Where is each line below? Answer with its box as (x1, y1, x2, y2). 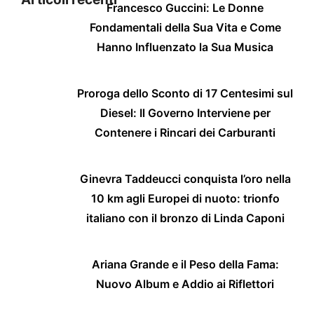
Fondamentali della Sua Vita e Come (89, 20, 281, 35)
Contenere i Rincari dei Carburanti (95, 125, 275, 140)
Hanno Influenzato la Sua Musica (97, 40, 273, 55)
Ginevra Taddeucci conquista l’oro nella (79, 172, 291, 186)
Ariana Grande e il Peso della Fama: (91, 257, 279, 272)
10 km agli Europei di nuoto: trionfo (90, 191, 280, 206)
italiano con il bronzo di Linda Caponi (86, 211, 285, 226)
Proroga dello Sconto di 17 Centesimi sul (77, 86, 293, 101)
